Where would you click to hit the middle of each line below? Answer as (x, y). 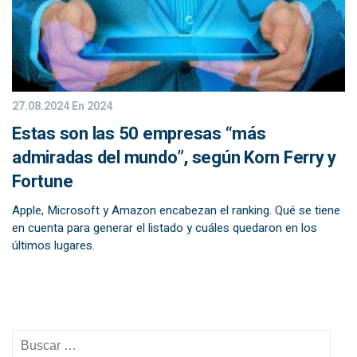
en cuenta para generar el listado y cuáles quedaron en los (165, 228)
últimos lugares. (53, 245)
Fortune (43, 182)
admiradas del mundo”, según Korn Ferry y (174, 158)
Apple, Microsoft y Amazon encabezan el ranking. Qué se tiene (176, 210)
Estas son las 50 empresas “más (139, 134)
